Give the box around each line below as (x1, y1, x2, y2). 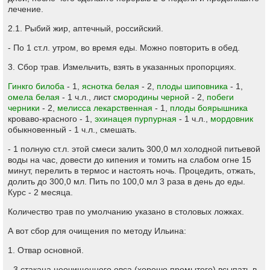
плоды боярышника (170, 103, 248, 113)
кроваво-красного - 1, (8, 114, 95, 124)
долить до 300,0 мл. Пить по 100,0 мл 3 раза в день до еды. (8, 177, 245, 186)
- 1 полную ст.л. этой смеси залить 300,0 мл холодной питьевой (8, 144, 260, 154)
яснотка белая (82, 81, 139, 91)
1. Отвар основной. (8, 245, 84, 255)
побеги (207, 92, 234, 102)
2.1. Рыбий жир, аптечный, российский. (8, 24, 163, 33)
